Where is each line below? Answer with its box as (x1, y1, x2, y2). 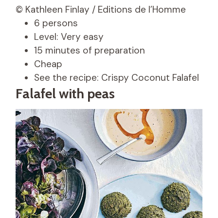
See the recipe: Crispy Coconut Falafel (34, 72, 199, 84)
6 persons (34, 17, 78, 30)
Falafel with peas (16, 85, 115, 102)
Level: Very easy (34, 31, 104, 43)
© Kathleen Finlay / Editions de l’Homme (16, 3, 186, 16)
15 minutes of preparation (34, 44, 145, 57)
